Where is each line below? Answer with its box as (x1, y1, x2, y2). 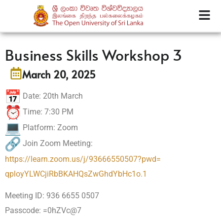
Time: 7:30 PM (21, 107, 74, 116)
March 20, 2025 (22, 67, 96, 81)
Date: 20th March (21, 91, 83, 101)
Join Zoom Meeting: (21, 138, 93, 148)
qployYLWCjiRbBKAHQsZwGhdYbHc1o (5, 169, 141, 179)
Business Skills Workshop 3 (5, 44, 182, 65)
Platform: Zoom (21, 122, 78, 132)
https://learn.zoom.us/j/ (5, 154, 89, 164)
